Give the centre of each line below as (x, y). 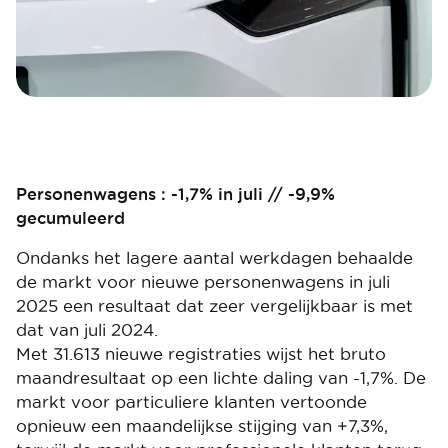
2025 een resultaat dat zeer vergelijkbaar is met (214, 306)
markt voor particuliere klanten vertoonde (191, 402)
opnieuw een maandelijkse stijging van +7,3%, (202, 426)
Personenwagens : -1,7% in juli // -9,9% (175, 194)
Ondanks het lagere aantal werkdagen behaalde (214, 258)
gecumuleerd (70, 218)
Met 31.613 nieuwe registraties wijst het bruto (201, 354)
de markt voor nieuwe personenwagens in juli (203, 282)
